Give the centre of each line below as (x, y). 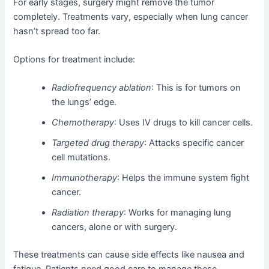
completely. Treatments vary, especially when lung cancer (131, 17)
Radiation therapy (88, 213)
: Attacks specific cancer (194, 143)
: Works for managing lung (178, 213)
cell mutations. (81, 158)
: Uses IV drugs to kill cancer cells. (184, 123)
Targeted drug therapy (98, 143)
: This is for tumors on (196, 88)
